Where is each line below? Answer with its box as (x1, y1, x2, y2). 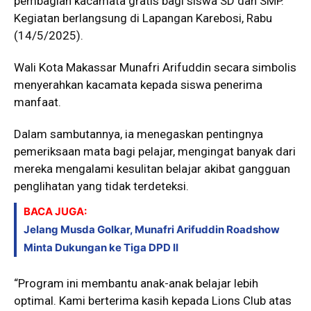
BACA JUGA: (24, 205, 87, 218)
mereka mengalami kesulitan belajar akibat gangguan (14, 162, 290, 176)
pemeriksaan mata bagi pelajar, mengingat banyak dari (14, 144, 296, 158)
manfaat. (14, 95, 61, 109)
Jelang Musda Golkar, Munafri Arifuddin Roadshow (24, 223, 280, 236)
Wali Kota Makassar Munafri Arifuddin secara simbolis (14, 60, 296, 74)
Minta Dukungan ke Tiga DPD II (24, 241, 178, 254)
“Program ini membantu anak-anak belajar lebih (14, 276, 258, 290)
